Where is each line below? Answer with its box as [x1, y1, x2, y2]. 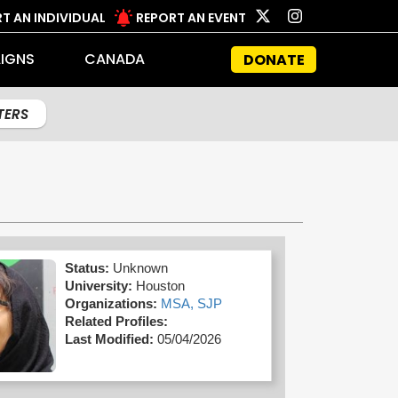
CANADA [84, 49, 145, 69]
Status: [64, 260, 113, 275]
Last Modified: [64, 331, 154, 346]
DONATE [243, 49, 305, 70]
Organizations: [64, 296, 157, 311]
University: [64, 278, 132, 293]
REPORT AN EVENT [136, 9, 246, 27]
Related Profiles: [64, 314, 168, 329]
